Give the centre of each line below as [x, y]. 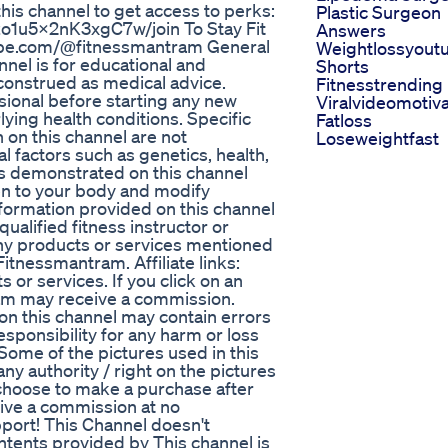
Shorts [342, 66]
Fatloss [344, 120]
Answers [351, 30]
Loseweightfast [377, 138]
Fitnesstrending [379, 84]
